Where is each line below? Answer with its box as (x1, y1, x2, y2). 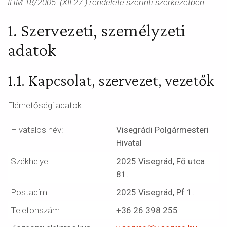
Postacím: (11, 187, 49, 197)
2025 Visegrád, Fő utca (116, 156, 205, 166)
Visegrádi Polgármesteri (116, 125, 209, 135)
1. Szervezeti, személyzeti (8, 20, 185, 41)
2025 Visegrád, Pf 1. (116, 187, 194, 197)
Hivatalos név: (11, 125, 63, 135)
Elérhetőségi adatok (8, 100, 82, 110)
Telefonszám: (11, 205, 62, 215)
